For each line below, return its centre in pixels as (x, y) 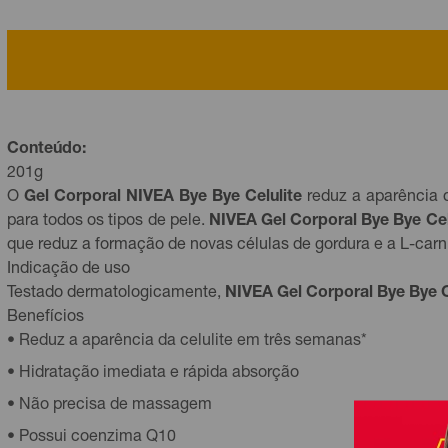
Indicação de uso (68, 270)
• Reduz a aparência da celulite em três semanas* (187, 342)
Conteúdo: (46, 150)
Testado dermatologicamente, (116, 294)
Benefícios (45, 318)
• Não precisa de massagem (109, 406)
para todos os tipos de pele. (108, 222)
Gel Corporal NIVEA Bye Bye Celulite (165, 198)
